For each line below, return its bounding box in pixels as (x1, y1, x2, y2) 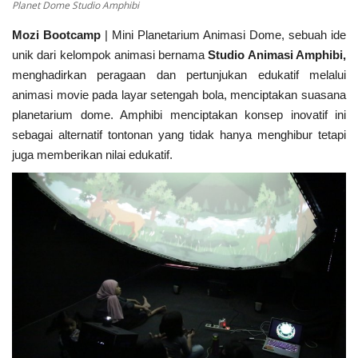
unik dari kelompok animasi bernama (12, 47, 209, 62)
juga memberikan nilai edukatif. (12, 147, 173, 161)
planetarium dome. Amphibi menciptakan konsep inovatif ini (12, 107, 346, 121)
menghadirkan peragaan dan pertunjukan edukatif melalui (12, 67, 346, 82)
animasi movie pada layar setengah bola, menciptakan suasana (12, 87, 346, 101)
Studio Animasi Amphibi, (208, 47, 347, 62)
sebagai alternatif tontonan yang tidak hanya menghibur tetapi (12, 127, 346, 141)
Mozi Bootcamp (12, 27, 101, 42)
